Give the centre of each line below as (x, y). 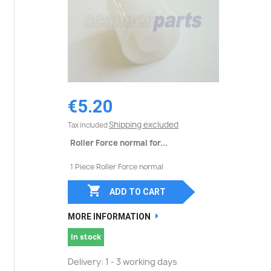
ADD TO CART (137, 191)
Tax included (88, 125)
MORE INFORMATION (109, 216)
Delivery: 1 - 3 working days (122, 261)
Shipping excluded (144, 125)
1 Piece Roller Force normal (117, 167)
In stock (86, 237)
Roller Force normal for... (119, 143)
